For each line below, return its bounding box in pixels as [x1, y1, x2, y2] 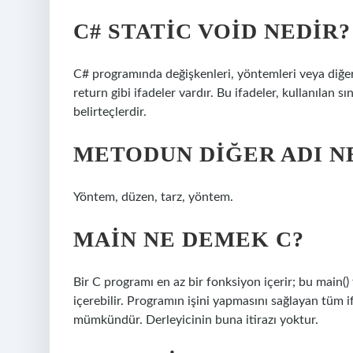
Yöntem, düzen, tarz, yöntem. [73, 191, 233, 203]
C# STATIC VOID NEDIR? [73, 19, 351, 43]
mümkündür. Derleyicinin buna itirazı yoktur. [73, 314, 318, 326]
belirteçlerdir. [73, 106, 147, 118]
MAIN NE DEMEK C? [73, 227, 304, 251]
